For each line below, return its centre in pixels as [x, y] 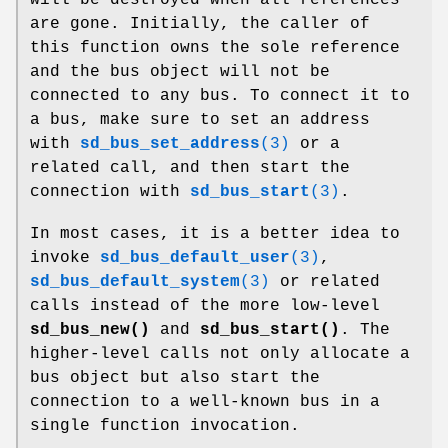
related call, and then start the [190, 167]
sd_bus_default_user [195, 257]
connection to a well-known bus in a [205, 401]
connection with [110, 191]
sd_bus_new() [90, 329]
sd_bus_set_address [170, 143]
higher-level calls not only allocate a [220, 353]
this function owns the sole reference [215, 47]
